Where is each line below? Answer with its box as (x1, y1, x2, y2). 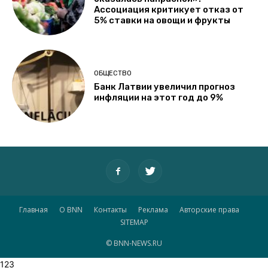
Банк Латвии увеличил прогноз (94, 81, 236, 92)
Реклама (138, 205, 168, 215)
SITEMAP (120, 217, 148, 228)
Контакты (94, 205, 127, 215)
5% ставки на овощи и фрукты (94, 15, 231, 26)
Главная (19, 205, 48, 215)
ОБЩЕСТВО (94, 69, 132, 77)
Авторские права (179, 205, 239, 215)
